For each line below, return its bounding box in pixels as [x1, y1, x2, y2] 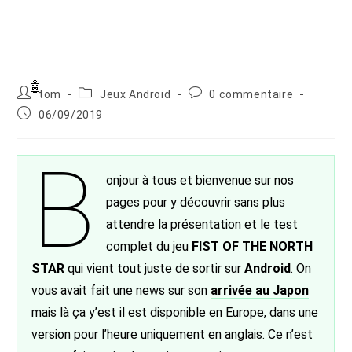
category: [78, 101, 130, 113]
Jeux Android [100, 88, 171, 101]
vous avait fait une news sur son [31, 283, 211, 298]
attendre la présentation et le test [105, 217, 298, 232]
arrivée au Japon [211, 283, 310, 298]
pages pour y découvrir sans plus [105, 195, 285, 210]
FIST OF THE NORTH [191, 239, 313, 254]
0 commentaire [209, 88, 294, 101]
